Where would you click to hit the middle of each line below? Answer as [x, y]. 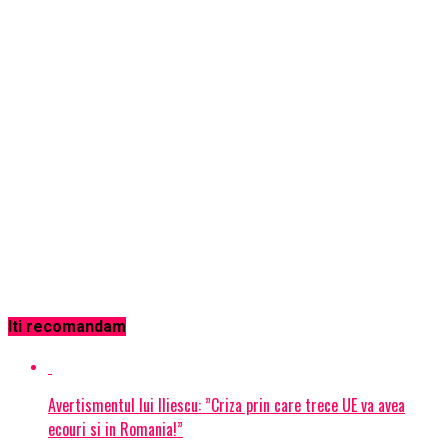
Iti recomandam [67, 327]
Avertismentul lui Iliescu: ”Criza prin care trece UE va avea [226, 404]
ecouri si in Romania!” [115, 428]
